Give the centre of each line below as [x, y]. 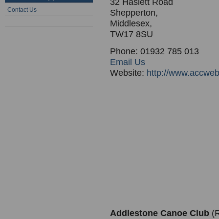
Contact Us [22, 10]
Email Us [128, 62]
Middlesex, [131, 23]
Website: [128, 73]
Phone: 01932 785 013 [154, 51]
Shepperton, [134, 13]
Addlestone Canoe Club [161, 213]
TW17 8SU [131, 34]
